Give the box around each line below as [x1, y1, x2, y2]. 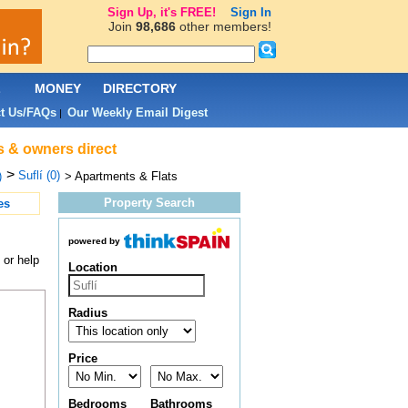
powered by [67, 236, 120, 247]
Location [67, 260, 117, 275]
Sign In [229, 5, 271, 19]
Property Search [103, 196, 195, 209]
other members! [175, 19, 271, 34]
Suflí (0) [17, 168, 60, 182]
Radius [67, 306, 107, 321]
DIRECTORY [103, 81, 177, 96]
